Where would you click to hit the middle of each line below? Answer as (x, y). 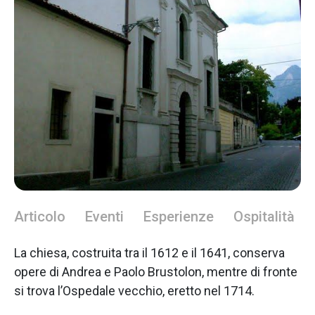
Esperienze (179, 216)
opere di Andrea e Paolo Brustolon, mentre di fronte (156, 271)
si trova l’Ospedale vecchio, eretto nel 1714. (134, 290)
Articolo (40, 216)
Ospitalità (264, 216)
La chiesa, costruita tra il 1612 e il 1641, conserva (149, 252)
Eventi (104, 216)
